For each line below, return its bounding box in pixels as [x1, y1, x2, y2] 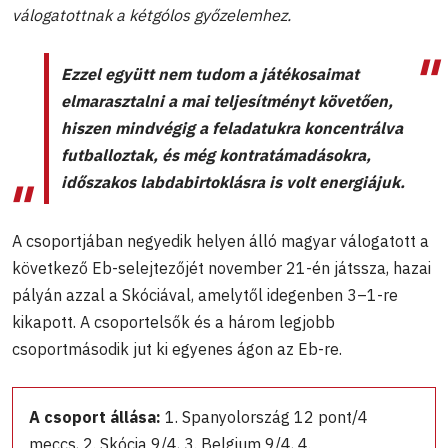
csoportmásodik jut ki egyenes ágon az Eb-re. [12, 338, 342, 359]
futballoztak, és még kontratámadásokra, [61, 144, 371, 165]
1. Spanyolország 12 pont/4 [165, 406, 368, 427]
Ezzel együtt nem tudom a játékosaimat [61, 63, 359, 84]
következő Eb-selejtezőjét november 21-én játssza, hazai [12, 257, 431, 278]
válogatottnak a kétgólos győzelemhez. [12, 4, 291, 25]
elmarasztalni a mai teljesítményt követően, [61, 90, 393, 111]
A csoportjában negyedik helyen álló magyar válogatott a [12, 230, 429, 251]
